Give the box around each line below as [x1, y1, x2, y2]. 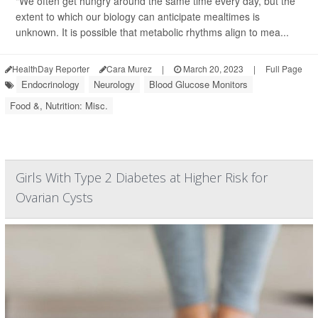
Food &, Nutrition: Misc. [10, 98, 108, 112]
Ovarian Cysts [16, 188, 93, 206]
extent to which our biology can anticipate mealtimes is [16, 9, 260, 23]
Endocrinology [21, 77, 79, 91]
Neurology [94, 77, 135, 91]
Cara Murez [106, 62, 152, 75]
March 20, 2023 [181, 62, 243, 75]
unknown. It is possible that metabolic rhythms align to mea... [16, 24, 289, 39]
